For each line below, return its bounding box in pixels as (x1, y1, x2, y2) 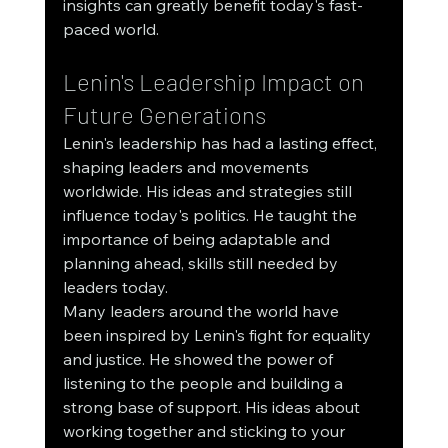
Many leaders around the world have (62, 301, 343, 322)
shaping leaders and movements (62, 157, 313, 178)
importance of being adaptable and (62, 229, 334, 250)
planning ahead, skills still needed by (62, 253, 342, 274)
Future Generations (62, 100, 266, 130)
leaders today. (62, 277, 168, 298)
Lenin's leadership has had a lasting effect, (62, 133, 381, 154)
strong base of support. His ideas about (62, 397, 364, 418)
